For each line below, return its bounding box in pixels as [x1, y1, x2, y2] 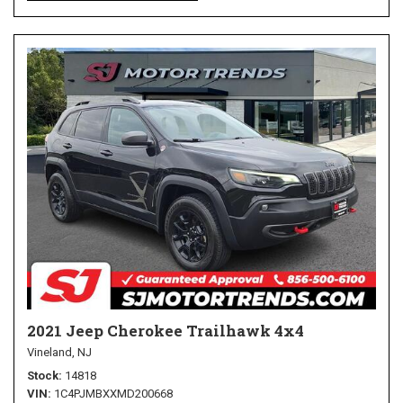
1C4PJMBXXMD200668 [54, 387, 173, 401]
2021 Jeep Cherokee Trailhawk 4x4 [27, 320, 304, 342]
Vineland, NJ [27, 345, 92, 360]
